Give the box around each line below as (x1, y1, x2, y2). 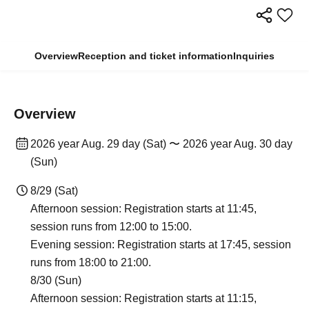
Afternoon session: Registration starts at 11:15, (30, 292, 257, 304)
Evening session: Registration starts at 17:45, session (30, 238, 291, 250)
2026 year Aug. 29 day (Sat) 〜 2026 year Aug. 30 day (30, 137, 292, 150)
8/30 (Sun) (30, 274, 81, 286)
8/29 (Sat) (30, 184, 78, 197)
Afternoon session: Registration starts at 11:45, (30, 202, 257, 215)
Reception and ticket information (78, 50, 233, 61)
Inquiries (233, 50, 275, 61)
